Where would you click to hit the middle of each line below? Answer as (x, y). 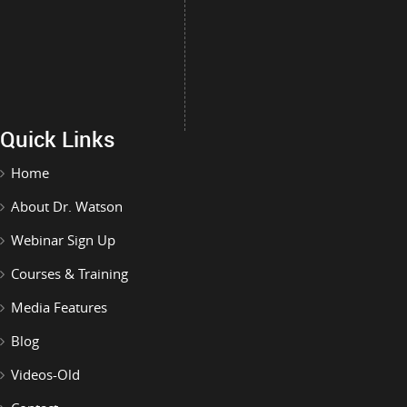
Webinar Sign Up (63, 239)
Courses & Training (69, 273)
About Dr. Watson (67, 206)
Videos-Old (45, 374)
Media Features (59, 307)
